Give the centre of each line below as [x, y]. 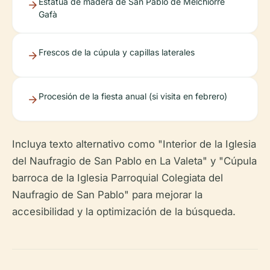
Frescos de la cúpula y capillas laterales [117, 52]
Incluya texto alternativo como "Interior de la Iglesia [134, 144]
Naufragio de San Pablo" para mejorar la [107, 194]
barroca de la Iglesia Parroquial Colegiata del [118, 177]
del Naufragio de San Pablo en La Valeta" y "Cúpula [134, 161]
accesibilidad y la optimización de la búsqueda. [124, 211]
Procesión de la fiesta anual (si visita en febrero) [133, 96]
